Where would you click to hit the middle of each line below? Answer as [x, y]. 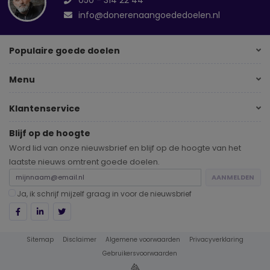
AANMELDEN [233, 177]
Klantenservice [45, 108]
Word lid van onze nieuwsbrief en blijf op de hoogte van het [125, 148]
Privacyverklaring [216, 240]
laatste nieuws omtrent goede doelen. [84, 162]
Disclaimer [80, 240]
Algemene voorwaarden [143, 240]
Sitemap [40, 240]
